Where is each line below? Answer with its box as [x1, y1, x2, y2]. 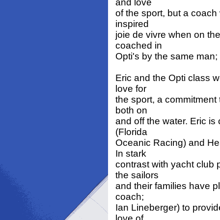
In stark [115, 148, 146, 159]
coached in [115, 40, 162, 51]
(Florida [115, 127, 147, 137]
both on [115, 105, 147, 116]
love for [115, 83, 146, 94]
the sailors [115, 170, 159, 181]
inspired [115, 19, 149, 29]
